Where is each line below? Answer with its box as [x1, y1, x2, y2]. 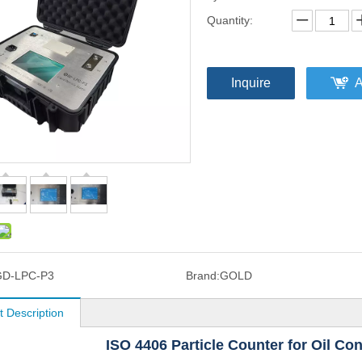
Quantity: [207, 14, 253, 27]
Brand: [185, 269, 220, 282]
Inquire [231, 76, 271, 90]
